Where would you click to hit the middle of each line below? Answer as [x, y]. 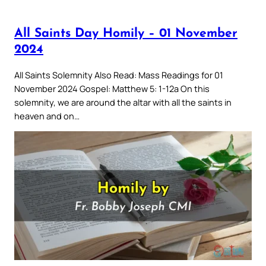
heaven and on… [47, 115]
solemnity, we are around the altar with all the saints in [123, 102]
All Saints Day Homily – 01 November [126, 34]
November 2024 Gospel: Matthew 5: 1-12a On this [112, 88]
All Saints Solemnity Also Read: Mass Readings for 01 [119, 75]
